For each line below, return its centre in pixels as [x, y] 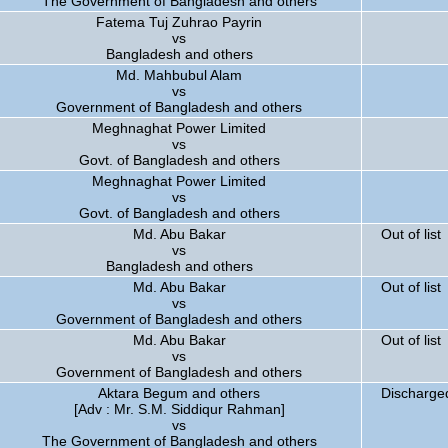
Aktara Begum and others [179, 393]
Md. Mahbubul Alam [179, 75]
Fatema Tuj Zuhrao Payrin [179, 22]
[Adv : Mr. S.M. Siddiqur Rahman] [179, 409]
